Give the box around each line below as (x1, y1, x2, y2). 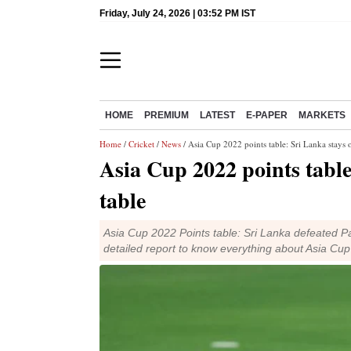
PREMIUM (144, 110, 189, 120)
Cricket (128, 138, 154, 150)
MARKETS (299, 110, 346, 120)
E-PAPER (246, 110, 288, 120)
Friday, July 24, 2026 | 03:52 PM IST (100, 8, 255, 19)
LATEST (200, 110, 235, 120)
